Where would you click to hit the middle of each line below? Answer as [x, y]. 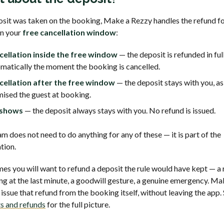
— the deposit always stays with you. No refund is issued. [119, 110]
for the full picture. [78, 204]
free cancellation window [69, 32]
